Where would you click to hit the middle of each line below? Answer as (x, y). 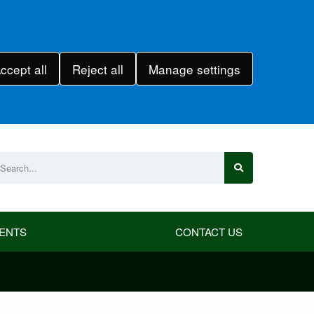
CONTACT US (209, 232)
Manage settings (194, 69)
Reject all (97, 69)
